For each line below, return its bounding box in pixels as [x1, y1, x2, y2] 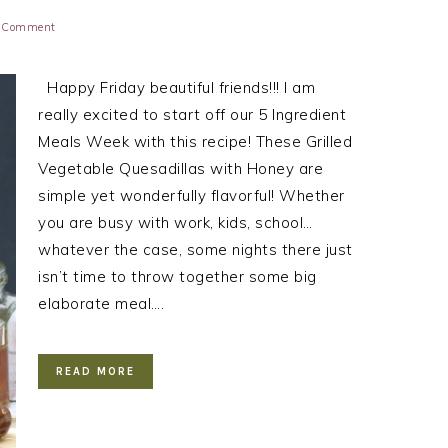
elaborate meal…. [38, 293, 164, 313]
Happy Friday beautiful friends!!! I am [38, 77, 315, 97]
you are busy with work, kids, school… [38, 212, 313, 232]
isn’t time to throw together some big [38, 266, 317, 286]
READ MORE [56, 364, 135, 378]
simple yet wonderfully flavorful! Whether [38, 185, 345, 205]
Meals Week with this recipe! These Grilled [38, 131, 352, 151]
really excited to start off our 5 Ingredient [38, 104, 346, 124]
